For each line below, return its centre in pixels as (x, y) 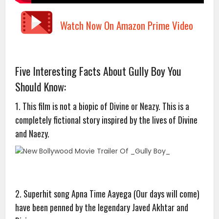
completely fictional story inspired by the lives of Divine (107, 120)
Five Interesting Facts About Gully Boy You (99, 71)
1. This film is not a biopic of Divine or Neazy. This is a (102, 106)
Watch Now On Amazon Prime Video (127, 25)
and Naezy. (33, 133)
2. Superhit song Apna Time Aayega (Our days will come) (108, 194)
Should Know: (41, 86)
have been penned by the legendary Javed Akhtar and (102, 208)
